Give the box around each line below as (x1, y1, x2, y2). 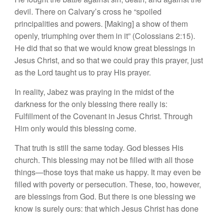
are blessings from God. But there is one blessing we (15, 190, 196, 202)
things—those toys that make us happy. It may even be (15, 166, 201, 178)
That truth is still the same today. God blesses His (15, 142, 183, 153)
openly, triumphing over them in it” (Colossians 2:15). (15, 30, 195, 41)
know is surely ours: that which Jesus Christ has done (15, 202, 199, 214)
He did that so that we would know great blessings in (15, 42, 195, 54)
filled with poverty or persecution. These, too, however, (15, 178, 201, 190)
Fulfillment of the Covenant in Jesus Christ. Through (15, 110, 193, 122)
